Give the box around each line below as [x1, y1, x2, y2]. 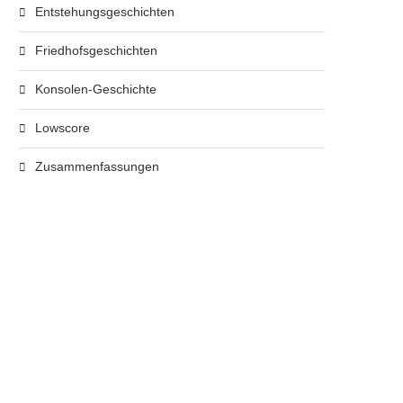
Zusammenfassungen [35, 159, 159, 174]
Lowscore [35, 121, 90, 135]
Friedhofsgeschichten [35, 43, 157, 58]
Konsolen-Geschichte [35, 82, 157, 96]
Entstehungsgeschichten [35, 4, 175, 19]
